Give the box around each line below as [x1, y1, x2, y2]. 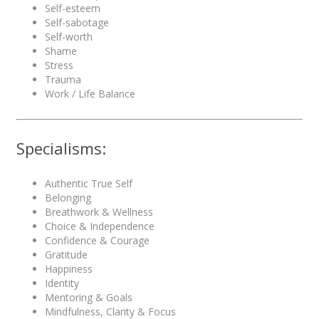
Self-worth [45, 30, 93, 44]
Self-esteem [45, 1, 100, 16]
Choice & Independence [45, 219, 155, 233]
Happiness [45, 261, 93, 276]
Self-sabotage [45, 16, 109, 30]
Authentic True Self [45, 176, 132, 190]
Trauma [45, 73, 81, 87]
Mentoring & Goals [45, 290, 132, 304]
